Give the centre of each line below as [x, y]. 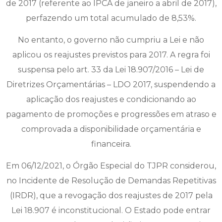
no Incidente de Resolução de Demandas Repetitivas [111, 181]
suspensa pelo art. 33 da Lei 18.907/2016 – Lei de [111, 70]
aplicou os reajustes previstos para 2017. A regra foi [111, 55]
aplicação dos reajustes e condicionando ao [111, 100]
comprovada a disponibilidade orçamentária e [111, 129]
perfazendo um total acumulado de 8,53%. [111, 18]
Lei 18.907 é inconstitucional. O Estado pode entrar [111, 211]
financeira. [111, 144]
